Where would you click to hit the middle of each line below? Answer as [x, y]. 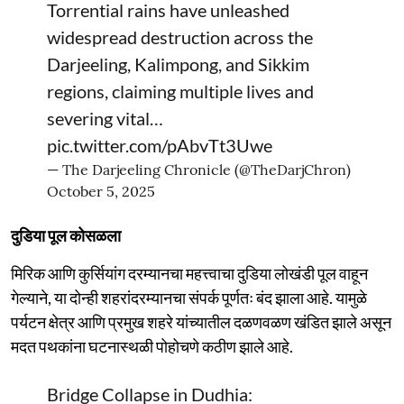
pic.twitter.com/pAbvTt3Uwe [160, 145]
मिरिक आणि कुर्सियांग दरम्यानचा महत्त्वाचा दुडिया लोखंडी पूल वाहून [189, 273]
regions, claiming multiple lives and [180, 91]
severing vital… [105, 118]
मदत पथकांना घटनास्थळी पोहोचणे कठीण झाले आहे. [152, 346]
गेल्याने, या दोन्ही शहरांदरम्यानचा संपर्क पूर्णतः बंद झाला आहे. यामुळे [189, 297]
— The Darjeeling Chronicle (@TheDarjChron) [199, 169]
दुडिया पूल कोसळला [66, 235]
